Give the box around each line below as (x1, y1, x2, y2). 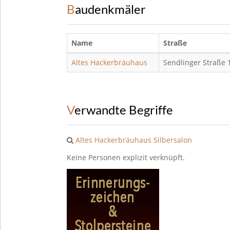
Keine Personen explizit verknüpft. (67, 152, 185, 162)
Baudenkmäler (75, 2, 146, 16)
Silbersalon (154, 135, 192, 145)
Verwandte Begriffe (74, 103, 173, 117)
